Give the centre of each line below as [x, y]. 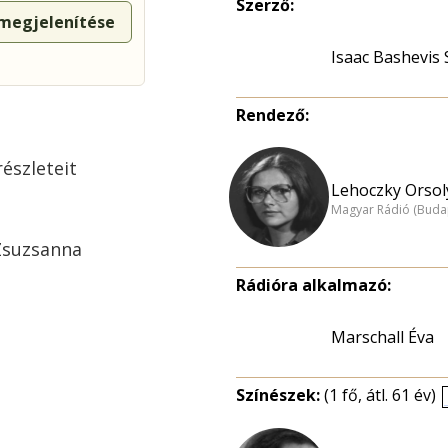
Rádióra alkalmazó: [313, 285]
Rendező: [272, 115]
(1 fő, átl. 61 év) [380, 395]
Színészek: [280, 395]
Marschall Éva [382, 337]
